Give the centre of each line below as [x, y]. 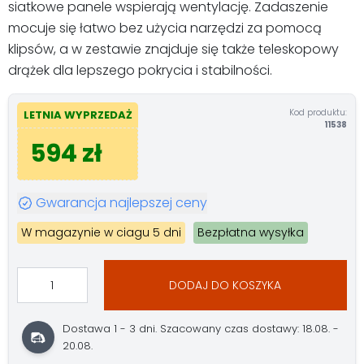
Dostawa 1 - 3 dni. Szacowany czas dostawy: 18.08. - [201, 329]
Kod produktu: [318, 112]
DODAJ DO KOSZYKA [225, 285]
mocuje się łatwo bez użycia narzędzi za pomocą [165, 28]
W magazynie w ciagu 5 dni [101, 232]
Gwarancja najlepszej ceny [121, 202]
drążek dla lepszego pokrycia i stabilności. [140, 70]
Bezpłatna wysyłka [251, 232]
